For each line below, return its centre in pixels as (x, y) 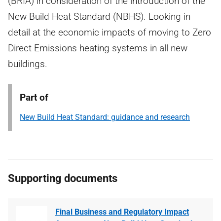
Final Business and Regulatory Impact (122, 212)
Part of (34, 97)
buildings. (28, 64)
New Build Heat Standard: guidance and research (105, 117)
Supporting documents (63, 178)
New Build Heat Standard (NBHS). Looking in (99, 17)
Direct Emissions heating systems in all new (98, 48)
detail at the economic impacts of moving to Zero (110, 32)
